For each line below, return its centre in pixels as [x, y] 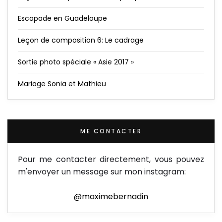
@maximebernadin [111, 196]
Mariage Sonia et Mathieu [62, 83]
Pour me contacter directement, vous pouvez [111, 159]
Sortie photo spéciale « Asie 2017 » [76, 62]
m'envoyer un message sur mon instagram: [102, 171]
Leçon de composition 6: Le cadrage [81, 40]
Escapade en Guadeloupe [62, 18]
